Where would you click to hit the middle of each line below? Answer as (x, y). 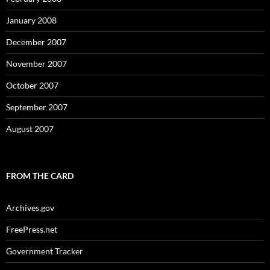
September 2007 (37, 107)
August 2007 (30, 129)
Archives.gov (30, 208)
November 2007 (36, 64)
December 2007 (36, 42)
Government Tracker (45, 251)
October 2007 (32, 85)
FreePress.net (32, 229)
